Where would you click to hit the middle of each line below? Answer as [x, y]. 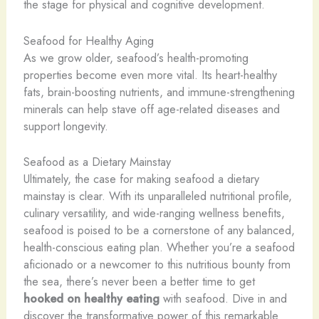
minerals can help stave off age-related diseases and [151, 109]
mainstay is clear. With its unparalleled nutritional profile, [157, 195]
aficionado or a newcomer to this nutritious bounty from [157, 264]
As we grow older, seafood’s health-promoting [136, 57]
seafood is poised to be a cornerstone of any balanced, [159, 230]
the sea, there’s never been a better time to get [139, 281]
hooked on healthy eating [91, 298]
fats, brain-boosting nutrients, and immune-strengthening [159, 91]
